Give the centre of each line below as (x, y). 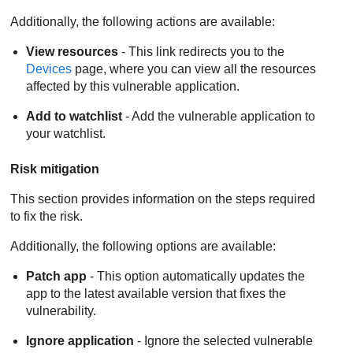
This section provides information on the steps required (163, 199)
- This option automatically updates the (196, 276)
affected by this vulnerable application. (133, 87)
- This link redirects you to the (202, 52)
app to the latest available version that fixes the (156, 293)
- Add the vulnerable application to (219, 117)
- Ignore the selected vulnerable (224, 340)
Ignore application (80, 340)
